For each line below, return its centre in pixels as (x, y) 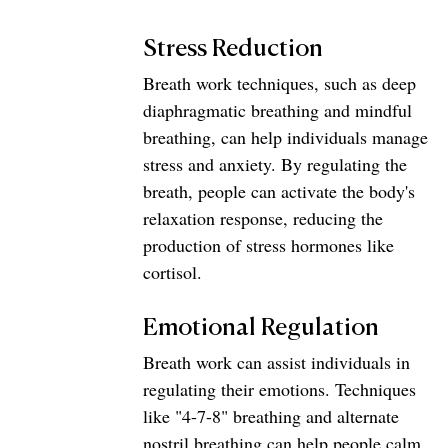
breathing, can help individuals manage (288, 136)
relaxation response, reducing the (265, 217)
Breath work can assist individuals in (279, 361)
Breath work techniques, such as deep (282, 82)
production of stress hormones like (271, 244)
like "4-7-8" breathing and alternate (273, 415)
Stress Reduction (233, 48)
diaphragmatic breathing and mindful (280, 109)
